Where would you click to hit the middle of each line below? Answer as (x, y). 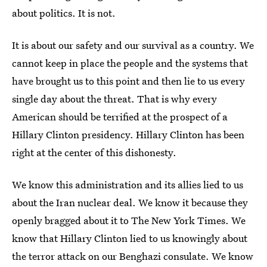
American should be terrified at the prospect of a (120, 117)
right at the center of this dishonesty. (94, 153)
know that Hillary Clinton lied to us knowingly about (130, 238)
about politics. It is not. (64, 13)
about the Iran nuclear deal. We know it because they (130, 203)
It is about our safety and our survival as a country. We (133, 45)
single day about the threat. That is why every (114, 99)
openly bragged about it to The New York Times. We (129, 221)
